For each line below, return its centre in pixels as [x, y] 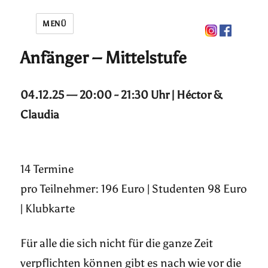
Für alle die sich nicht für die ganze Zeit [117, 243]
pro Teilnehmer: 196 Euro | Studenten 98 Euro [134, 189]
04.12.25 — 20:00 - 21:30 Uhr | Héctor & [122, 95]
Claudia [40, 115]
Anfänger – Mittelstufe [104, 57]
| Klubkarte [48, 208]
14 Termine [47, 169]
